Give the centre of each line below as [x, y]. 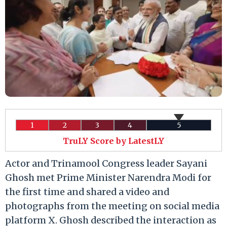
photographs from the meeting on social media [112, 206]
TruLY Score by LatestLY [113, 141]
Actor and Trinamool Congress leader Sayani [106, 163]
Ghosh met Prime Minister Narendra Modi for [108, 177]
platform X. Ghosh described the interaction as [111, 220]
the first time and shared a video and [87, 192]
